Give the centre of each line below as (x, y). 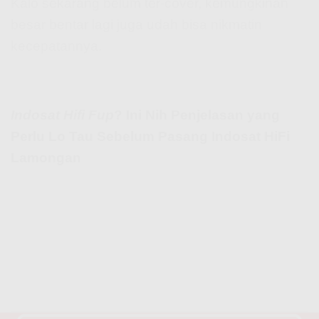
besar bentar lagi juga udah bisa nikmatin (136, 25)
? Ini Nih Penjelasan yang (197, 115)
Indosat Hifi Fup (62, 115)
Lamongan (46, 157)
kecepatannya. (56, 46)
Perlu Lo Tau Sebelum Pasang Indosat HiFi (150, 136)
